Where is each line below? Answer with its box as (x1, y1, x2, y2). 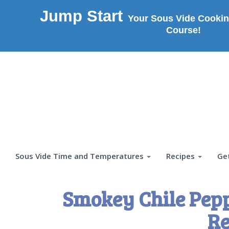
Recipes (166, 151, 195, 161)
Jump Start (39, 7, 123, 25)
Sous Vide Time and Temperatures (15, 151, 144, 161)
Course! (166, 25, 201, 35)
